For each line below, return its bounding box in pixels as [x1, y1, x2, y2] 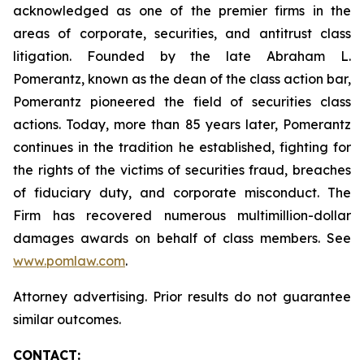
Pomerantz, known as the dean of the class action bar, [13, 71, 351, 87]
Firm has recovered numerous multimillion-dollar [13, 207, 351, 223]
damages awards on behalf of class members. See [13, 230, 351, 246]
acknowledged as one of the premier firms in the [13, 2, 351, 19]
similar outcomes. [13, 311, 121, 327]
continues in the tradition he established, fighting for [13, 139, 351, 155]
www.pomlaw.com [13, 253, 125, 269]
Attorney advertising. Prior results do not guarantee [13, 288, 351, 305]
